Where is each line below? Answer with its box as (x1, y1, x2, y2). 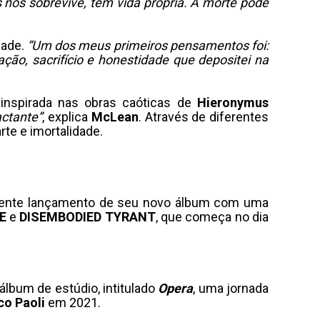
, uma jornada (193, 281, 269, 296)
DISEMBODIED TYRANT (19, 209, 156, 224)
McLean (91, 109, 139, 124)
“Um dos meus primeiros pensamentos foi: (27, 38, 269, 53)
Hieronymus (197, 95, 269, 110)
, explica (42, 109, 91, 124)
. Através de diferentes (138, 109, 269, 124)
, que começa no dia (155, 209, 269, 224)
